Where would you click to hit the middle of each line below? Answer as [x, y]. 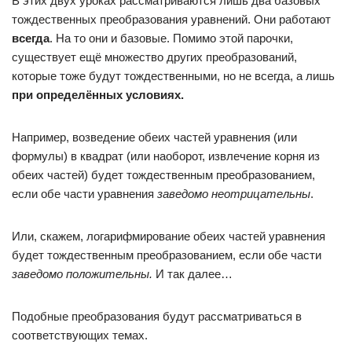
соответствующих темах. [80, 335]
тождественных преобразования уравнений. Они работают [171, 20]
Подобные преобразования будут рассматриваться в [157, 317]
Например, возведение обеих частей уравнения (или [154, 137]
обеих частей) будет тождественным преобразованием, [163, 175]
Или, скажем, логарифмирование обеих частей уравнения [169, 236]
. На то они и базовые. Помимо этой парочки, [171, 38]
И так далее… [192, 274]
